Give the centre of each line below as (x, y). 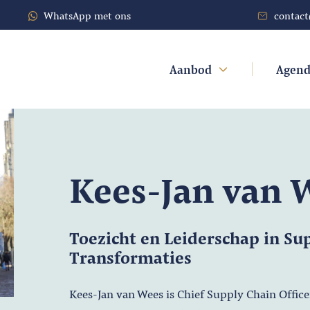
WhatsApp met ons (88, 15)
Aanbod (190, 69)
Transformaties (130, 256)
